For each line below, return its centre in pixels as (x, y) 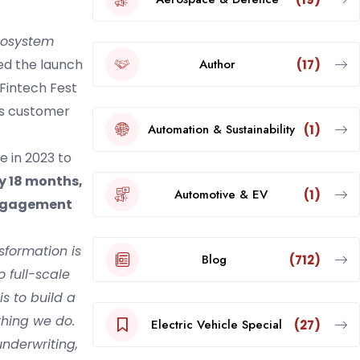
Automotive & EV (221, 194)
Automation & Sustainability (221, 129)
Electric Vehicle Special (216, 324)
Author (218, 64)
